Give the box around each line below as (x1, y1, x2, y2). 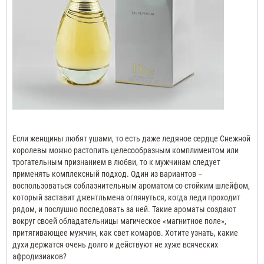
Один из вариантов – (131, 169, 203, 179)
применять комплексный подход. (12, 169, 129, 179)
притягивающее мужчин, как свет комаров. (12, 228, 163, 238)
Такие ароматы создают (152, 204, 236, 214)
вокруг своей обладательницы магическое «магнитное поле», (12, 216, 226, 226)
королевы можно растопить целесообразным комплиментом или (12, 146, 239, 156)
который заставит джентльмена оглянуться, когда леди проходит (12, 193, 240, 203)
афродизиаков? (12, 252, 67, 262)
